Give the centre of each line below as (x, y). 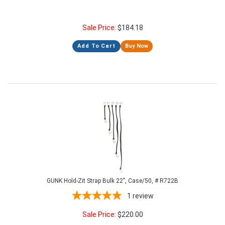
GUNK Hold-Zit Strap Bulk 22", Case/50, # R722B (113, 181)
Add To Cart (96, 46)
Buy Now (136, 46)
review (143, 196)
